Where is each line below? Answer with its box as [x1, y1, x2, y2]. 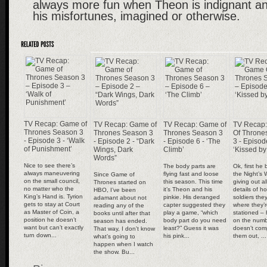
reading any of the [94, 202, 144, 209]
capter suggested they [163, 201, 225, 209]
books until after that [94, 210, 150, 217]
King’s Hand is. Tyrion [24, 193, 83, 200]
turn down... [24, 232, 57, 239]
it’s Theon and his [163, 186, 212, 193]
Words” [94, 154, 117, 163]
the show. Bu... [94, 249, 135, 256]
